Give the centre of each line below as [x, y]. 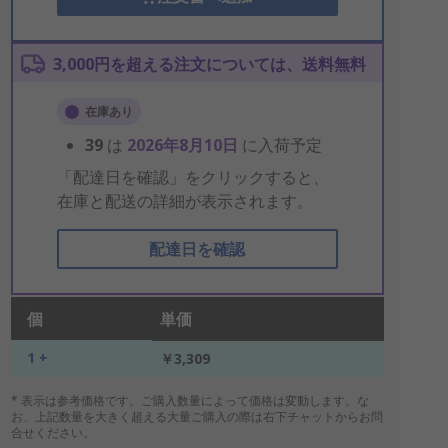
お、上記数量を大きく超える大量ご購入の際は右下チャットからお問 [196, 416]
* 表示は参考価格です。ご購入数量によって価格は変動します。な [189, 400]
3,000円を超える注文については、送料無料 [209, 64]
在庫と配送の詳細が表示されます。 [184, 201]
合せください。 [52, 432]
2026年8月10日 [184, 145]
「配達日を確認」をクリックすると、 [192, 177]
